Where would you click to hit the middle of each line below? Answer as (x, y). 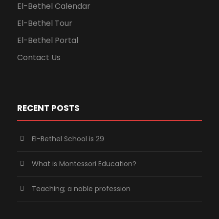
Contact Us (39, 57)
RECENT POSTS (48, 108)
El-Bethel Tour (45, 23)
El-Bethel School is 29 (68, 139)
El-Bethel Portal (48, 40)
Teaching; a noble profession (81, 188)
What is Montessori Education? (84, 164)
